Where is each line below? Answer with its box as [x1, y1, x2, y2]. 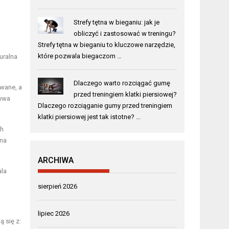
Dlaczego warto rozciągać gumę [73, 79, 170, 87]
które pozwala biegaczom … [38, 52, 122, 60]
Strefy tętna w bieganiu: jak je [73, 18, 159, 27]
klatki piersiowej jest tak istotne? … [38, 113, 141, 121]
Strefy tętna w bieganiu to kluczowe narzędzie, [38, 41, 176, 49]
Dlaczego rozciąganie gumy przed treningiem [38, 102, 173, 110]
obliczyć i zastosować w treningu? [73, 30, 176, 38]
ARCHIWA [38, 155, 74, 166]
